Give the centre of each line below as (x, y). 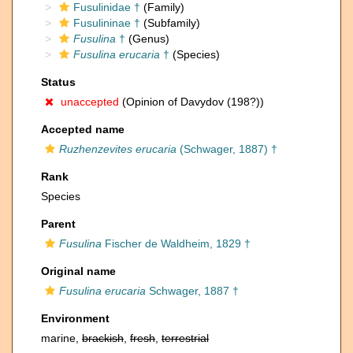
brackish (103, 338)
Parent (58, 224)
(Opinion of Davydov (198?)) (191, 102)
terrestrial (185, 338)
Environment (75, 318)
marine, (61, 338)
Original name (78, 271)
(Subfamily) (170, 23)
